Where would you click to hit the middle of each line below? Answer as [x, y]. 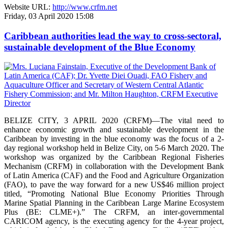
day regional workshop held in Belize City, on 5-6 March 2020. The [114, 148]
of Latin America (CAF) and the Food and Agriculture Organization [114, 176]
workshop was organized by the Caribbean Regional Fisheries [114, 157]
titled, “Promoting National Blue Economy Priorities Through [114, 194]
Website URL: [28, 7]
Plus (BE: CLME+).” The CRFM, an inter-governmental [114, 212]
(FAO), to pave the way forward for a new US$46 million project [114, 185]
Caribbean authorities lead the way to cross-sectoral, [113, 36]
